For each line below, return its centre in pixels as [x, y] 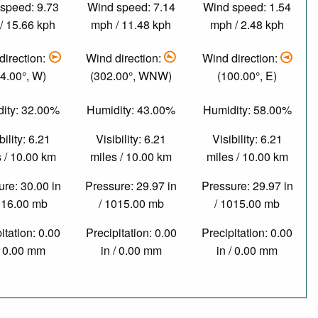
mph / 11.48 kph [131, 24]
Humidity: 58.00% [247, 109]
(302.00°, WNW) [131, 76]
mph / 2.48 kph [247, 24]
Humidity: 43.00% [131, 109]
